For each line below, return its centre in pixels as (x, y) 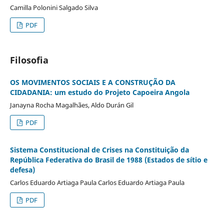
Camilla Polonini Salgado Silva (54, 7)
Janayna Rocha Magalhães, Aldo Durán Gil (71, 105)
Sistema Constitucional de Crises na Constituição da (99, 149)
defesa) (22, 169)
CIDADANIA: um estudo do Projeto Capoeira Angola (99, 92)
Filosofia (29, 60)
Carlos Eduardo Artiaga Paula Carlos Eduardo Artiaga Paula (97, 182)
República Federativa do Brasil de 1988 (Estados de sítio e (108, 159)
